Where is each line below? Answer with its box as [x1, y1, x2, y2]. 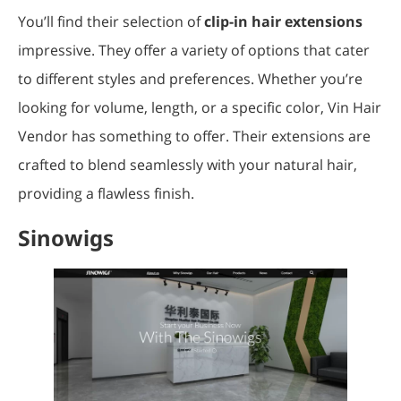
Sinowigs [18, 222, 114, 252]
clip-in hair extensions [204, 11, 363, 31]
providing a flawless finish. [18, 183, 194, 203]
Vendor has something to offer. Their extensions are [18, 125, 371, 146]
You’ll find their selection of [18, 11, 204, 31]
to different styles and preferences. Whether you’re [18, 68, 363, 89]
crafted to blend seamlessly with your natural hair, [18, 154, 357, 175]
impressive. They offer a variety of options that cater [18, 39, 370, 60]
